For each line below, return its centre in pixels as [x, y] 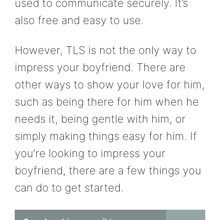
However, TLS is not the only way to [106, 50]
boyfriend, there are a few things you [108, 171]
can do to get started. [69, 188]
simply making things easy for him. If [106, 136]
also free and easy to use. [79, 20]
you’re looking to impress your [90, 153]
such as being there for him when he [107, 102]
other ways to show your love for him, [110, 85]
